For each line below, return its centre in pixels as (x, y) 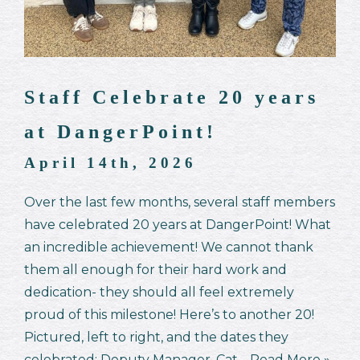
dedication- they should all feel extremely (159, 292)
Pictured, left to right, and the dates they (156, 337)
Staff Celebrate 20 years (172, 98)
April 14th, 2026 (110, 163)
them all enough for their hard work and (155, 269)
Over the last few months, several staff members (180, 202)
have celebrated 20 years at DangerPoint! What (178, 224)
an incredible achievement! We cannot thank (169, 247)
